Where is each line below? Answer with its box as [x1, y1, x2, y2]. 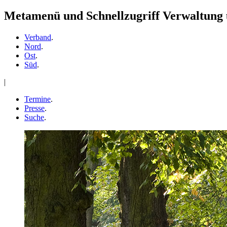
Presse [24, 104, 45, 113]
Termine [24, 95, 51, 104]
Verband [24, 33, 51, 42]
